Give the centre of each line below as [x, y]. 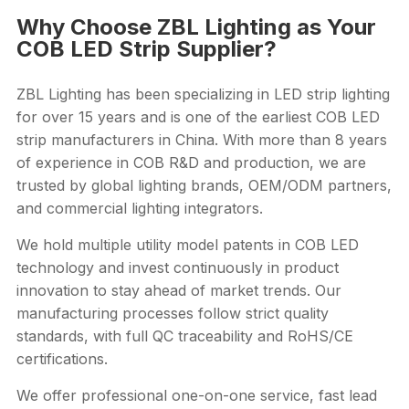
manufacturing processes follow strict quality [172, 313]
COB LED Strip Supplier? [146, 48]
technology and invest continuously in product [177, 267]
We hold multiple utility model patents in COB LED [187, 244]
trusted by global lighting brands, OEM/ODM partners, [204, 185]
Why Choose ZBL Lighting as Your [196, 26]
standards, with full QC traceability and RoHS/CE [184, 336]
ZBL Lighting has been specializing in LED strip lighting [203, 94]
